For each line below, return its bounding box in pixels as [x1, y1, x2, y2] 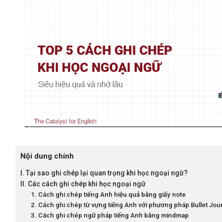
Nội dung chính [20, 152, 74, 161]
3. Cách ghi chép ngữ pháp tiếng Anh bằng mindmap [31, 212, 189, 220]
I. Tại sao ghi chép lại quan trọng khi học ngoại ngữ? [20, 169, 188, 177]
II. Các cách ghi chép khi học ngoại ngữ [20, 180, 146, 188]
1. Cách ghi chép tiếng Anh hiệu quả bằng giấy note [31, 191, 186, 199]
